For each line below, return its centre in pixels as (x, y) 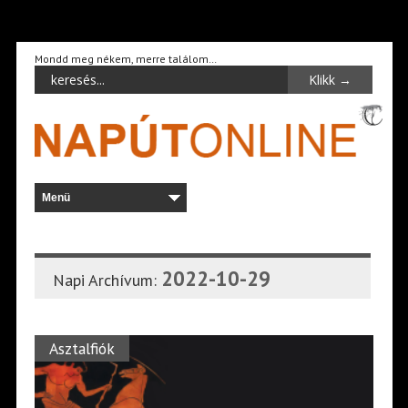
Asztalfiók (82, 348)
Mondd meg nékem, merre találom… (125, 59)
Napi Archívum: (107, 280)
